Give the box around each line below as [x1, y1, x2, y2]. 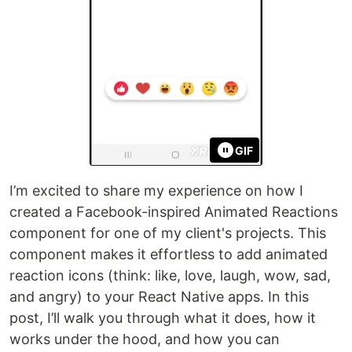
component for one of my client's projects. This [9, 225, 326, 242]
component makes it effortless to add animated [9, 246, 328, 263]
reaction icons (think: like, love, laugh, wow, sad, [9, 267, 331, 284]
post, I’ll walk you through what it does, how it [9, 310, 316, 327]
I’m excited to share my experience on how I [9, 182, 303, 200]
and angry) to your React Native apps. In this [9, 288, 309, 306]
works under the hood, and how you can [9, 331, 280, 348]
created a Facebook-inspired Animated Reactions [9, 203, 338, 221]
